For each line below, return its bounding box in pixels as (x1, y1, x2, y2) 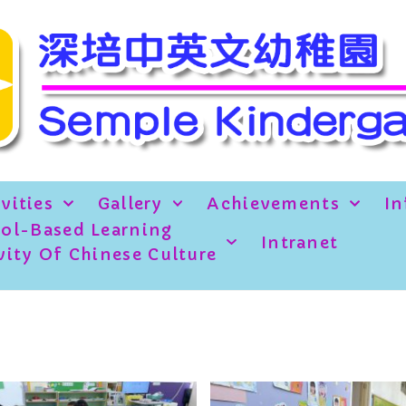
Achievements (207, 193, 340, 214)
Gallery (97, 193, 163, 214)
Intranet (260, 231, 339, 253)
